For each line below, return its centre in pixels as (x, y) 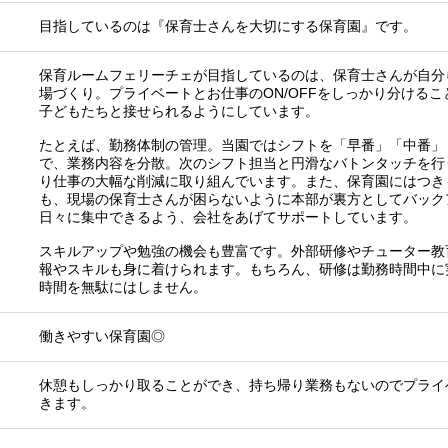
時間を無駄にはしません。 (123, 286)
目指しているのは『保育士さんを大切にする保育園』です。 (228, 25)
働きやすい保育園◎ (102, 335)
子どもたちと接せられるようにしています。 (179, 110)
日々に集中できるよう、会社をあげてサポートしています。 (228, 216)
